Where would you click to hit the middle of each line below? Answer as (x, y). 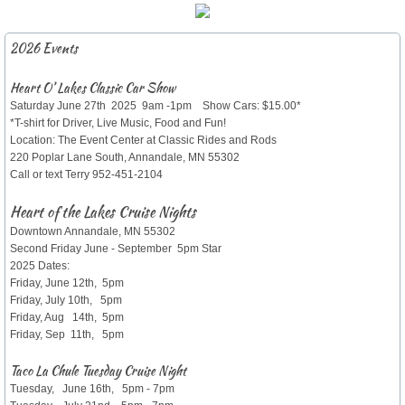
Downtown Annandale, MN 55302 (93, 232)
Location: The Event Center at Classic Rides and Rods (143, 141)
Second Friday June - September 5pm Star (116, 249)
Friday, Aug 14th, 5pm (68, 318)
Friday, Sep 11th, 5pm (67, 335)
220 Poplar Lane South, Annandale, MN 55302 (125, 158)
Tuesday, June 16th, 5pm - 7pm (92, 389)
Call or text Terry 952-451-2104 (86, 175)
